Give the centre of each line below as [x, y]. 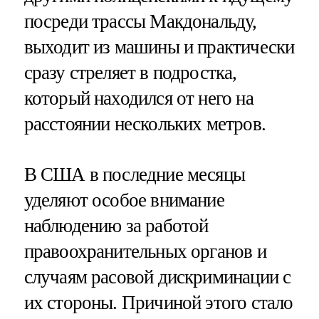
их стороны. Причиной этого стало [158, 302]
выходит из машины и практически [159, 47]
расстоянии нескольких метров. [145, 124]
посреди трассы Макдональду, [140, 21]
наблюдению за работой [116, 225]
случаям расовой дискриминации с [157, 277]
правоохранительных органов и [145, 251]
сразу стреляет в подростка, [130, 72]
